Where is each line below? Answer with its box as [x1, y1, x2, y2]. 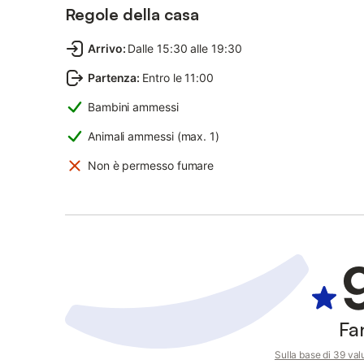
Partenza [88, 71, 137, 84]
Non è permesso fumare [88, 158, 214, 172]
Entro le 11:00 [142, 71, 214, 84]
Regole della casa [65, 4, 199, 24]
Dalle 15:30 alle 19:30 [128, 41, 242, 55]
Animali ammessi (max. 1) [88, 129, 219, 143]
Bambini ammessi [88, 100, 179, 114]
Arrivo [88, 41, 123, 55]
